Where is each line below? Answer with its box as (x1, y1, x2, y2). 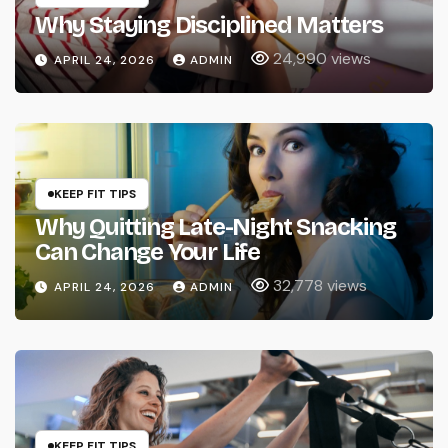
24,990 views (273, 48, 371, 70)
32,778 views (273, 275, 367, 297)
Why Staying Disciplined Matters (35, 11, 383, 40)
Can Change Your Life (35, 238, 260, 267)
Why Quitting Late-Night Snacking (35, 213, 396, 242)
